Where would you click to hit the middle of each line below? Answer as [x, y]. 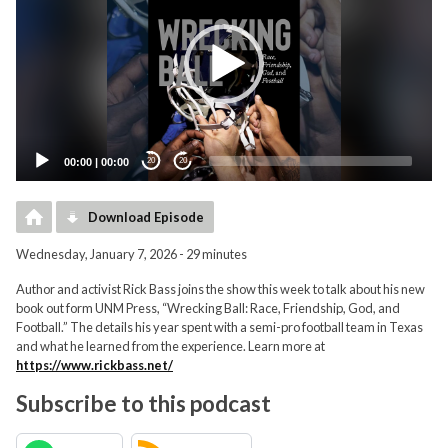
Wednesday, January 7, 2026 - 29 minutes [131, 253]
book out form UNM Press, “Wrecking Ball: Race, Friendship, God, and [208, 307]
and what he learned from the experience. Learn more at [170, 345]
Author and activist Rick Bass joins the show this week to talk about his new [220, 288]
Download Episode [146, 216]
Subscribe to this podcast [143, 403]
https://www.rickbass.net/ [94, 364]
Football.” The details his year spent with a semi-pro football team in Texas [219, 326]
